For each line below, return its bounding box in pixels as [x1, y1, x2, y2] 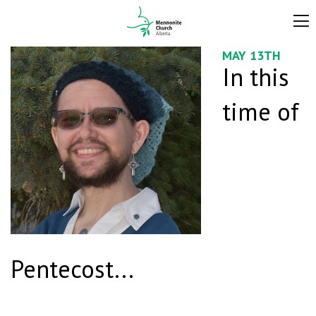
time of [222, 95, 299, 128]
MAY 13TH [222, 47, 281, 63]
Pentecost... [11, 252, 134, 285]
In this [222, 61, 289, 93]
